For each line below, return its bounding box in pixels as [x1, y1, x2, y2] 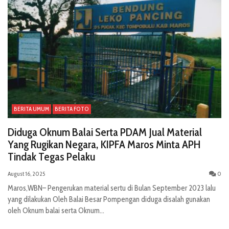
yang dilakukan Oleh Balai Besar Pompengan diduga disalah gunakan [8, 195, 210, 204]
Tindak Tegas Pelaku [8, 150, 95, 164]
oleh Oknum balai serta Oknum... [8, 206, 104, 216]
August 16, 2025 [8, 170, 45, 178]
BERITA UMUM [14, 105, 49, 113]
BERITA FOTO [55, 105, 89, 113]
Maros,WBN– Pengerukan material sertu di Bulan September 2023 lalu [8, 184, 216, 193]
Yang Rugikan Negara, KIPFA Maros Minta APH [8, 138, 200, 152]
